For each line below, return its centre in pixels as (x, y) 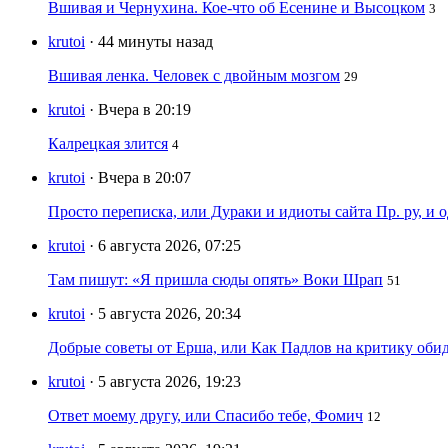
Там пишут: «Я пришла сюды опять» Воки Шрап (215, 280)
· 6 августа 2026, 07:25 (165, 246)
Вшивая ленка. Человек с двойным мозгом (194, 76)
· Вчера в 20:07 (140, 178)
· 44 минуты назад (151, 42)
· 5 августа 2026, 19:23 (165, 382)
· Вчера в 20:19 (140, 110)
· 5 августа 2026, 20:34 (165, 314)
